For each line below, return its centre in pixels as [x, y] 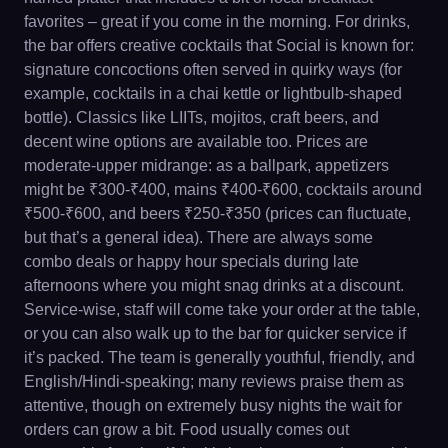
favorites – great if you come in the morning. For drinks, [217, 21]
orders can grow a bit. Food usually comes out [186, 429]
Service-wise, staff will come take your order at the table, [222, 309]
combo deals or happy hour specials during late [191, 261]
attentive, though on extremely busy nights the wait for [213, 405]
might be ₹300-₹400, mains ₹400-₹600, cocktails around [223, 189]
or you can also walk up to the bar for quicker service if [215, 333]
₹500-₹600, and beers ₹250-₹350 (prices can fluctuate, [217, 213]
